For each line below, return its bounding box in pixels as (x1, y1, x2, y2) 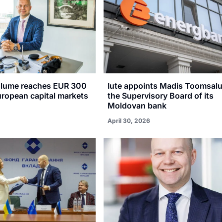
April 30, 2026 (108, 116, 151, 124)
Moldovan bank (108, 100, 167, 111)
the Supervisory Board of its (108, 90, 214, 101)
